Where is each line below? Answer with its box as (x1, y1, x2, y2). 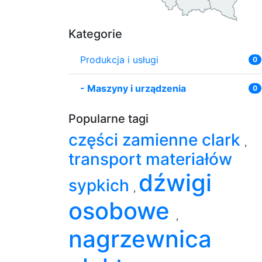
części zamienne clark (68, 129, 244, 150)
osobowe (68, 196, 176, 225)
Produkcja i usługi (80, 53, 158, 65)
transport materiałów (68, 149, 232, 169)
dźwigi (139, 168, 212, 197)
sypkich (68, 175, 133, 195)
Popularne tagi (68, 111, 149, 126)
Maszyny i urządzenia (87, 82, 186, 94)
